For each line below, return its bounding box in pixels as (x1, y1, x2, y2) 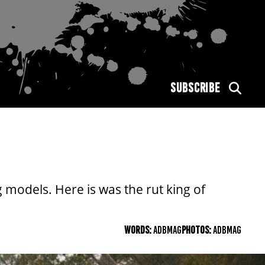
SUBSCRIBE (170, 80, 220, 96)
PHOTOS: (182, 224, 213, 237)
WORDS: (124, 224, 153, 237)
